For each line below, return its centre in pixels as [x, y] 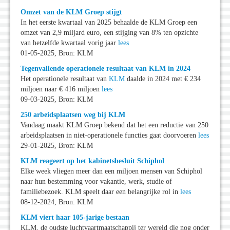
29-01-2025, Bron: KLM [57, 146]
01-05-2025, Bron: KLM [57, 53]
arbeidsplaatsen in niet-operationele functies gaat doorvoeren [109, 136]
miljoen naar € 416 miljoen [61, 89]
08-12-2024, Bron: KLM [57, 202]
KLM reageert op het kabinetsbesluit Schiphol [92, 161]
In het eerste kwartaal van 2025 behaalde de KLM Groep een [109, 23]
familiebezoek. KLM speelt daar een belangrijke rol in [100, 192]
